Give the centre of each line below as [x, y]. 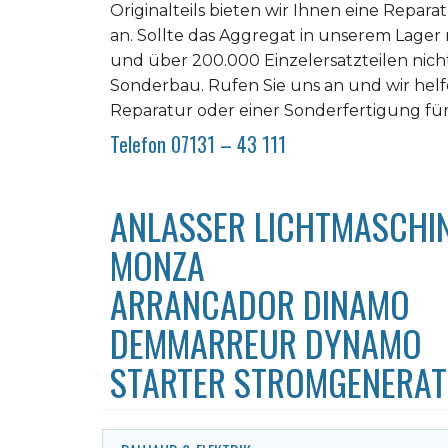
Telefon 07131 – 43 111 [198, 144]
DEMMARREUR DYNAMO [266, 342]
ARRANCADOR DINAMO [260, 303]
